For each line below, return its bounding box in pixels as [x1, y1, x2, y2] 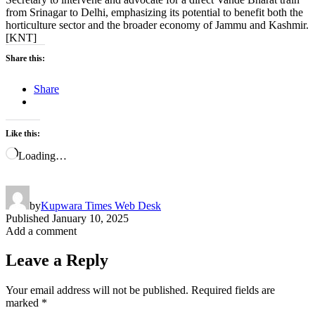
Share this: [6, 53, 45, 63]
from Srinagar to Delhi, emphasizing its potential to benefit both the [6, 6, 303, 18]
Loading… [18, 149, 67, 162]
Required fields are [191, 284, 275, 297]
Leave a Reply [6, 251, 108, 270]
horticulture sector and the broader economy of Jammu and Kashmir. [6, 18, 309, 31]
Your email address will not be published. [6, 284, 188, 297]
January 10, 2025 [52, 212, 129, 224]
